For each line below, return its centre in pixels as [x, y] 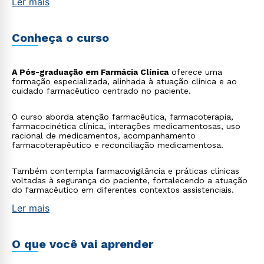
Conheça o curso [60, 38]
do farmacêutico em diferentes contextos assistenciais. [123, 190]
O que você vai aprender [82, 244]
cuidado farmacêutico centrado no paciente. [101, 91]
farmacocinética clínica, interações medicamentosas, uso [126, 126]
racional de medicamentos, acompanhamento [104, 136]
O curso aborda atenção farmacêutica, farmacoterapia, [123, 117]
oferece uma [195, 72]
